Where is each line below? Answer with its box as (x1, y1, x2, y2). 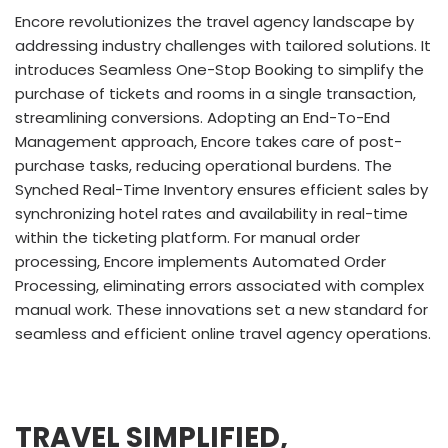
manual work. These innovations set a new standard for (15, 299, 428, 320)
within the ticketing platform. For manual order (15, 227, 360, 248)
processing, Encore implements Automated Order (15, 251, 386, 272)
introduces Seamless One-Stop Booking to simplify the (15, 59, 424, 80)
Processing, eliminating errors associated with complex (15, 275, 424, 296)
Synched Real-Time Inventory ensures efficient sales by (15, 179, 428, 200)
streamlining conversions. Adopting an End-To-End (15, 107, 390, 128)
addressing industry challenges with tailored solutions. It (15, 35, 431, 56)
